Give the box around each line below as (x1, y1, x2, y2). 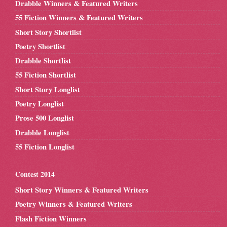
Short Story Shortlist (15, 26, 82, 37)
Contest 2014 (15, 168, 55, 179)
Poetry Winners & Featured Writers (15, 199, 132, 210)
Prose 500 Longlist (15, 112, 74, 124)
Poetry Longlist (15, 98, 64, 109)
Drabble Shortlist (15, 55, 71, 66)
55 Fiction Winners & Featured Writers (15, 12, 143, 23)
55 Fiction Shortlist (15, 69, 76, 81)
